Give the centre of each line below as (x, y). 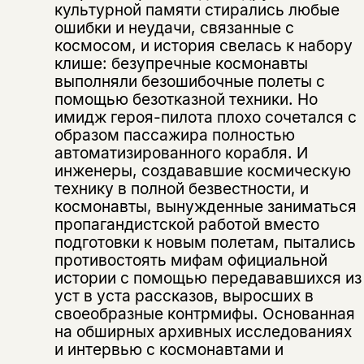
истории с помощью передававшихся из (208, 278)
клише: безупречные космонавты (181, 64)
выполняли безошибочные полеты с (189, 82)
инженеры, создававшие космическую (202, 171)
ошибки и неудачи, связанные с (174, 28)
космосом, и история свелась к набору (203, 46)
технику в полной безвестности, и (181, 189)
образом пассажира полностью (174, 135)
